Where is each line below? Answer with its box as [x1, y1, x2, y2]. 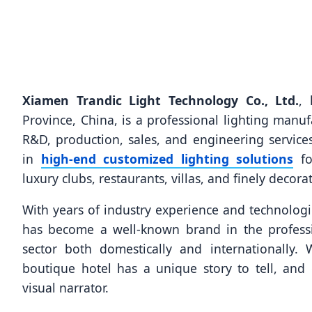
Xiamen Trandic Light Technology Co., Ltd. [22, 91, 299, 109]
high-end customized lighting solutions [40, 150, 293, 167]
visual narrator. [22, 279, 109, 297]
